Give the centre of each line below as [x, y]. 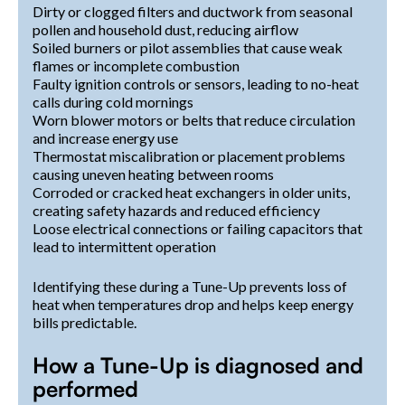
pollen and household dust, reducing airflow [165, 29]
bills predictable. [85, 322]
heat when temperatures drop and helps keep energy [193, 304]
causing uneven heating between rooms [153, 174]
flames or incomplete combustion [136, 65]
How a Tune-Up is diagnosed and [198, 365]
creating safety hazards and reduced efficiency [176, 210]
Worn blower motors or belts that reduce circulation [194, 119]
